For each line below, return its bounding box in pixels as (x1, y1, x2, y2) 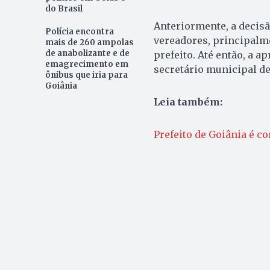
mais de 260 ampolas (45, 37, 134, 48)
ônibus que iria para (45, 70, 128, 81)
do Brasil (45, 4, 83, 14)
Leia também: (153, 96, 222, 108)
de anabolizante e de (45, 48, 130, 59)
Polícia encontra (45, 27, 114, 37)
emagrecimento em (45, 59, 128, 70)
